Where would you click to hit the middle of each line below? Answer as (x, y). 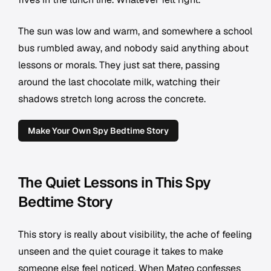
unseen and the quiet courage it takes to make (121, 252)
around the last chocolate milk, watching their (119, 82)
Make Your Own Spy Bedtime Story (98, 131)
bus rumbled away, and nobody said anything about (133, 48)
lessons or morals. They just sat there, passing (119, 65)
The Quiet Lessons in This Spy (115, 183)
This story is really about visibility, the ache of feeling (135, 235)
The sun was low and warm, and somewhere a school (135, 31)
